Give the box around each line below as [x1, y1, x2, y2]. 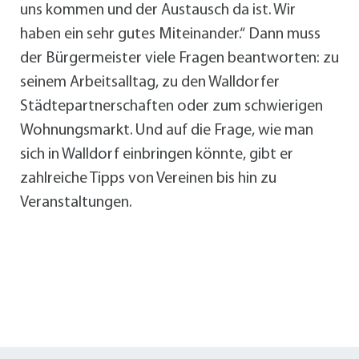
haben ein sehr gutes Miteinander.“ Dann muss [20, 26, 321, 43]
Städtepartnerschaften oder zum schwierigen [20, 99, 323, 115]
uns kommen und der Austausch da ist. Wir [20, 2, 296, 19]
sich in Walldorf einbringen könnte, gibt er [20, 147, 293, 163]
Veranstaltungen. [20, 195, 131, 212]
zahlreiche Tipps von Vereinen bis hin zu [20, 171, 276, 188]
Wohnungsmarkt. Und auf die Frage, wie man [20, 123, 313, 139]
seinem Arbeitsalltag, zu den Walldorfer [20, 75, 280, 91]
